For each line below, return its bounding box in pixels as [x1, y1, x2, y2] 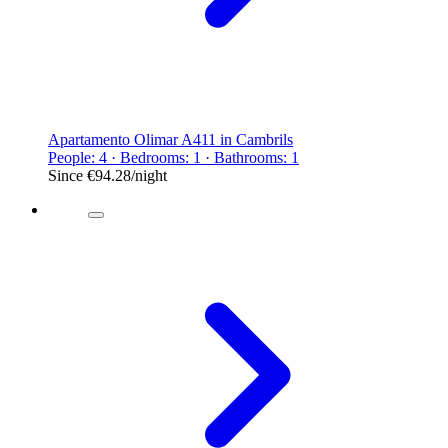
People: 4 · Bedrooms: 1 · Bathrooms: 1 [48, 148, 299, 166]
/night [131, 166, 167, 184]
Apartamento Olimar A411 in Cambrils [48, 130, 293, 148]
